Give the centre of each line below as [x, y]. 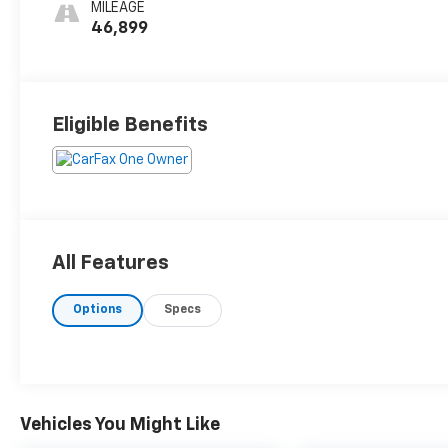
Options [98, 310]
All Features [110, 263]
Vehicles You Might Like [120, 424]
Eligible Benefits [130, 125]
